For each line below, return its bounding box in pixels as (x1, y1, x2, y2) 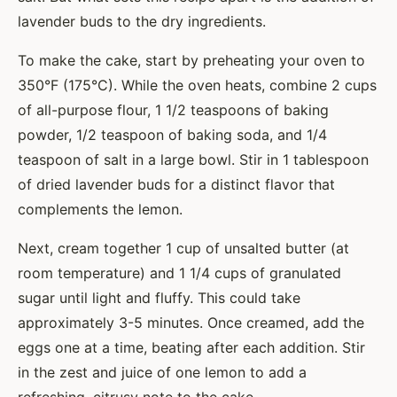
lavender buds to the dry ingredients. (18, 12, 266, 31)
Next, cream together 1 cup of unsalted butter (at (18, 239, 349, 258)
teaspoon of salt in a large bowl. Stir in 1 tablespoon (18, 151, 369, 169)
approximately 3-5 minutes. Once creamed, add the (18, 314, 364, 332)
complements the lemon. (18, 200, 183, 219)
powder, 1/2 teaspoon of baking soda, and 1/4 (18, 126, 327, 144)
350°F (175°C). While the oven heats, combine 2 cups (18, 76, 377, 95)
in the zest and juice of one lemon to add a (18, 363, 307, 382)
